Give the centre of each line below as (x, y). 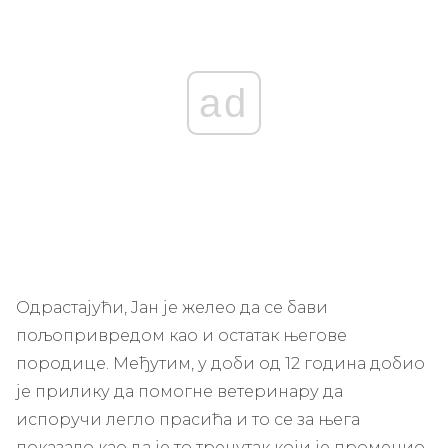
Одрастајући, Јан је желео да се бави (172, 307)
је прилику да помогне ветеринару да (179, 391)
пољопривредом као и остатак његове (181, 335)
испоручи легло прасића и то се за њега (188, 419)
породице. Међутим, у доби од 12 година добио (220, 363)
